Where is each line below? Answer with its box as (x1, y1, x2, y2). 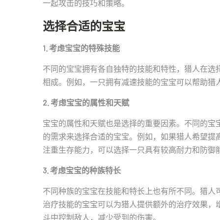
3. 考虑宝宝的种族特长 (43, 165, 121, 175)
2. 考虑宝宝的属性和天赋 (43, 98, 129, 107)
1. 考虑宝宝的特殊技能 (43, 43, 120, 53)
